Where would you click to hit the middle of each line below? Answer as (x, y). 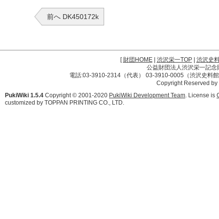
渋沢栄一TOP (174, 60)
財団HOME (138, 60)
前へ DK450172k (73, 17)
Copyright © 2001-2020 (76, 95)
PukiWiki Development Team (147, 95)
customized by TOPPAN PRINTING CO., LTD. (65, 103)
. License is (201, 95)
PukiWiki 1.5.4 (24, 95)
